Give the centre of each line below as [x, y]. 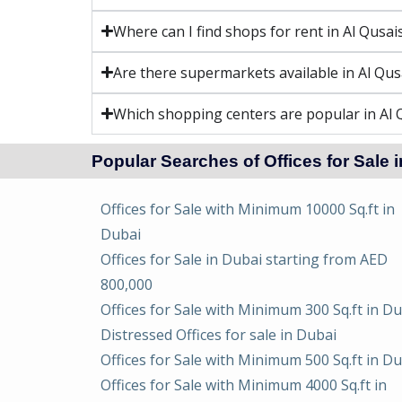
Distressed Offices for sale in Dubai [218, 334]
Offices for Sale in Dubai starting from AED [244, 259]
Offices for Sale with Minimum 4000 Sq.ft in [244, 385]
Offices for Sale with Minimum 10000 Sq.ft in [248, 209]
